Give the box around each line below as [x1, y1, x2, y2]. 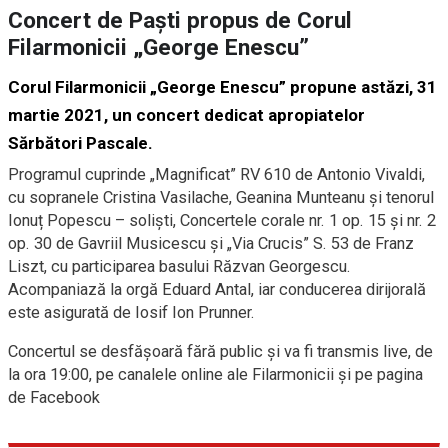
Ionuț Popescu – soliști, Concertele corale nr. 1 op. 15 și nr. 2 [8, 211, 436, 231]
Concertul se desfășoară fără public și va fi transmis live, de [8, 342, 433, 362]
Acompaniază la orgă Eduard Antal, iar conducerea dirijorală [8, 280, 426, 300]
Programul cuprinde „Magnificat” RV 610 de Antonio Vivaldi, [8, 165, 425, 185]
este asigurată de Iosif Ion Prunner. [8, 303, 255, 323]
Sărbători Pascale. [8, 133, 153, 154]
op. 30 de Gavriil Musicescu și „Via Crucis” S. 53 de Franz [8, 234, 414, 254]
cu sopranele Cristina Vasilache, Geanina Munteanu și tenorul [8, 188, 434, 208]
